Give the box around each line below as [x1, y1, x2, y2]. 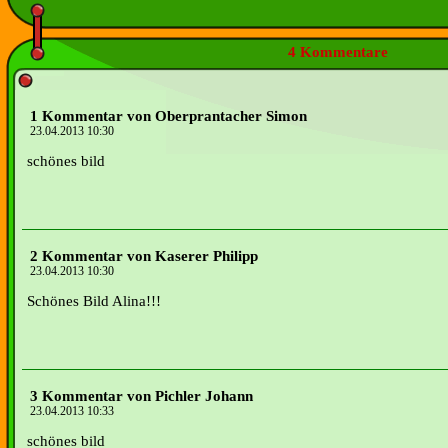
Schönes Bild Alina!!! [27, 293, 161, 309]
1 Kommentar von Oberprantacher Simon [30, 108, 307, 124]
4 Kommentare [287, 44, 388, 60]
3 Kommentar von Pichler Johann [30, 388, 253, 404]
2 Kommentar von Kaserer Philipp [30, 248, 258, 264]
